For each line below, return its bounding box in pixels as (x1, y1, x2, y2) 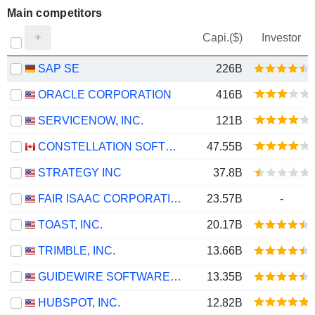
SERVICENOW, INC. (38, 115, 143, 127)
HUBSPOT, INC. (38, 297, 120, 309)
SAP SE (38, 63, 79, 75)
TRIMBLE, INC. (38, 245, 115, 257)
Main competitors (7, 7, 103, 19)
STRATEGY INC (38, 167, 122, 179)
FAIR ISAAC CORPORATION (170, 193, 181, 205)
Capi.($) (202, 32, 243, 44)
